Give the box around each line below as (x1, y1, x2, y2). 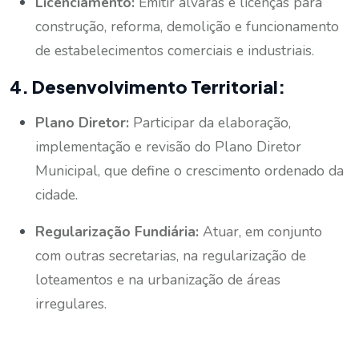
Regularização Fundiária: (35, 221, 199, 241)
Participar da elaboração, (129, 112, 291, 132)
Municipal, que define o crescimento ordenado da (35, 160, 344, 180)
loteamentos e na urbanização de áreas (35, 269, 280, 289)
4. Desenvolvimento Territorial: (10, 75, 285, 98)
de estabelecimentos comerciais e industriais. (35, 40, 314, 60)
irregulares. (35, 293, 107, 313)
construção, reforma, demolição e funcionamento (35, 16, 339, 36)
